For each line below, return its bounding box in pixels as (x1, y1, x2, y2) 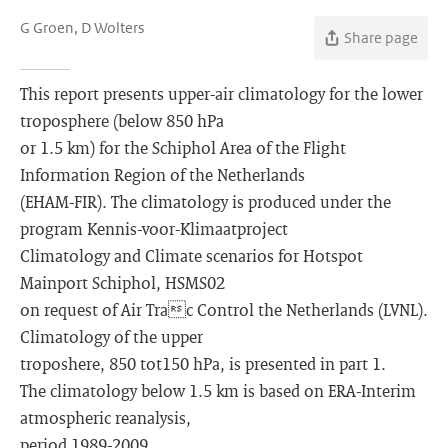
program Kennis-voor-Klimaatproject (20, 218, 288, 239)
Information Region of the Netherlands (20, 164, 305, 185)
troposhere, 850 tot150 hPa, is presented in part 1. (20, 353, 386, 374)
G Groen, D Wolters (20, 18, 144, 37)
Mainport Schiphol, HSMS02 (20, 272, 225, 293)
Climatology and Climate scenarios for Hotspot (20, 245, 363, 266)
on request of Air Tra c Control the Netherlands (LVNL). (20, 299, 428, 320)
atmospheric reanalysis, (20, 407, 191, 428)
